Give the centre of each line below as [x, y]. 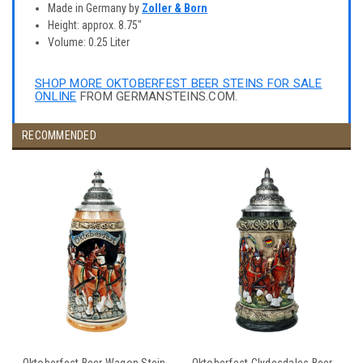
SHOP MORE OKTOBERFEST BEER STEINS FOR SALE [179, 83]
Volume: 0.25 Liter [89, 42]
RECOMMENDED [59, 135]
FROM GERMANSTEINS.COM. [157, 96]
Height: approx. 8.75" [95, 25]
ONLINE [56, 96]
